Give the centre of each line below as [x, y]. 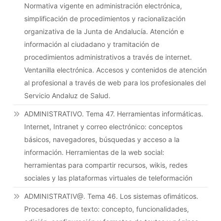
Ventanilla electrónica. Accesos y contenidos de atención [116, 70]
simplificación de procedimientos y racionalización [105, 18]
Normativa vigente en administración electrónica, [103, 5]
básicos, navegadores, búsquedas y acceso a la [102, 139]
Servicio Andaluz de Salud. [68, 95]
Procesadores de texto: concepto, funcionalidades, [107, 209]
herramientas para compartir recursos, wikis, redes [106, 165]
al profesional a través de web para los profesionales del [115, 82]
